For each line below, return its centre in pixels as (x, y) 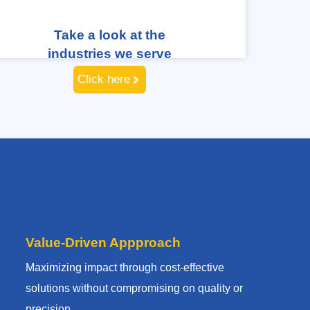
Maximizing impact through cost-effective (125, 267)
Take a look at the (110, 35)
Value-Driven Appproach (103, 242)
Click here (104, 80)
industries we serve (110, 54)
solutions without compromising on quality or (134, 288)
